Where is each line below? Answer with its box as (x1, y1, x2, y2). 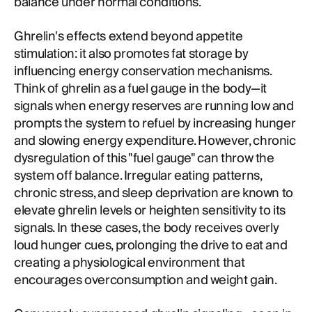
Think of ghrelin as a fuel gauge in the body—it (14, 78, 267, 100)
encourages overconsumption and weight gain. (14, 270, 277, 291)
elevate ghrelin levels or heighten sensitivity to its (14, 200, 286, 221)
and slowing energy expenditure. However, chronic (14, 130, 296, 152)
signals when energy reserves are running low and (14, 95, 294, 117)
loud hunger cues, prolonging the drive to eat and (14, 235, 288, 256)
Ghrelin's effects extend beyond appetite (14, 26, 243, 47)
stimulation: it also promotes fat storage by (14, 43, 249, 65)
